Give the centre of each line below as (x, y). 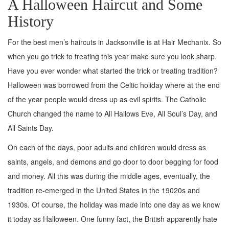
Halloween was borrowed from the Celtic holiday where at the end (114, 85)
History (31, 21)
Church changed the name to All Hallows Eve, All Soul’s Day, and (112, 114)
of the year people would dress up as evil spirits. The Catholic (107, 99)
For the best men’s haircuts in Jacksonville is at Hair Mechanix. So (114, 42)
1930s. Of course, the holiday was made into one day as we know (114, 205)
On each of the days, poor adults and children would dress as (107, 147)
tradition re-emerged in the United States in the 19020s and (104, 190)
